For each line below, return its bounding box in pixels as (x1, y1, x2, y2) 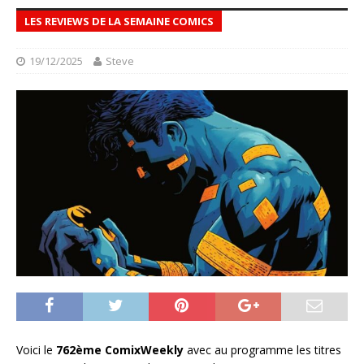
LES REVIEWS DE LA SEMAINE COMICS (24, 14, 214, 28)
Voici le (16, 342, 56, 358)
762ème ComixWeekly (56, 342, 184, 358)
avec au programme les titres (184, 342, 341, 358)
